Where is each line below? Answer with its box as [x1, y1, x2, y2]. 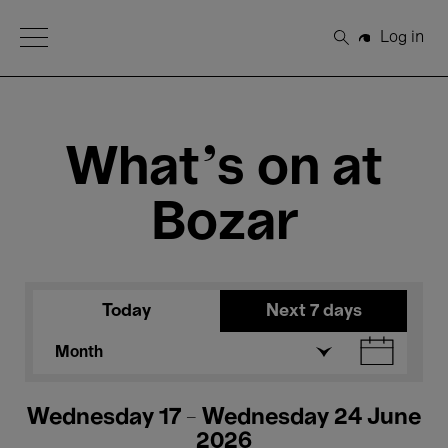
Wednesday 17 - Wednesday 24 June [27, 407, 421, 429]
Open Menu [20, 29, 106, 43]
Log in [379, 30, 424, 45]
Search [341, 38, 395, 53]
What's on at [65, 145, 383, 194]
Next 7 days [265, 303, 362, 319]
